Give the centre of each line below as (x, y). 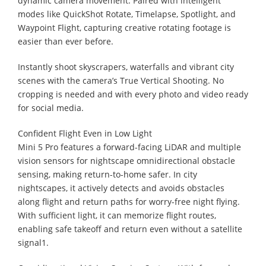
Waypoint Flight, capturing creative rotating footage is (124, 27)
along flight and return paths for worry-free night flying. (129, 201)
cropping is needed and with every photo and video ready (133, 94)
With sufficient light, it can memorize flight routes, (117, 215)
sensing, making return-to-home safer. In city (107, 174)
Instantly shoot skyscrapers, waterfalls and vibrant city (126, 66)
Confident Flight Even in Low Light (85, 133)
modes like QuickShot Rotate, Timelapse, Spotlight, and (127, 14)
